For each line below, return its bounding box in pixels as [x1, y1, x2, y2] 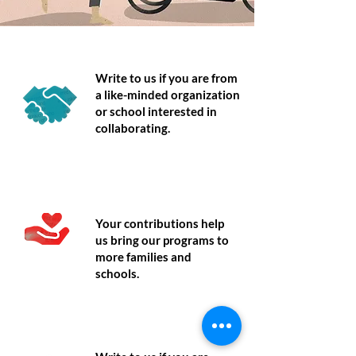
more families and [95, 250, 192, 264]
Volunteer [95, 326, 177, 344]
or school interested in [95, 104, 217, 118]
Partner [95, 43, 159, 61]
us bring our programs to [95, 233, 229, 247]
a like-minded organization [95, 87, 240, 102]
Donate [95, 178, 157, 197]
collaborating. [95, 121, 170, 135]
